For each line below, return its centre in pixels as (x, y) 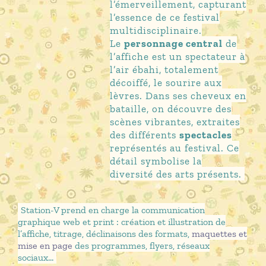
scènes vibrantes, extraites (175, 121)
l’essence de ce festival (165, 17)
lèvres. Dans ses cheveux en (178, 95)
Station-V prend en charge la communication (113, 210)
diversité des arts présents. (176, 174)
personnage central (174, 43)
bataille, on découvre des (171, 108)
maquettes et (219, 233)
